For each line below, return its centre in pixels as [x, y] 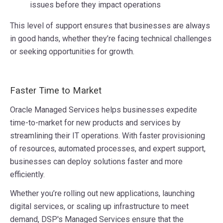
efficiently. [27, 175]
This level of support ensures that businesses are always [110, 26]
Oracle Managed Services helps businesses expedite [104, 110]
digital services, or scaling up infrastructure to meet [99, 207]
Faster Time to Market [56, 91]
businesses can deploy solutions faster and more [96, 162]
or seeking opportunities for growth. [72, 52]
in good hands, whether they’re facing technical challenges [111, 39]
